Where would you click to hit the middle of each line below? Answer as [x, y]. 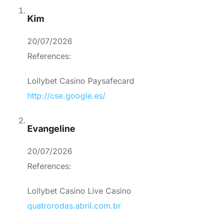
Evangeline [51, 129]
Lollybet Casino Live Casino [79, 191]
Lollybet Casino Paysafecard [81, 81]
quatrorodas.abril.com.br [74, 206]
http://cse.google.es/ [66, 96]
